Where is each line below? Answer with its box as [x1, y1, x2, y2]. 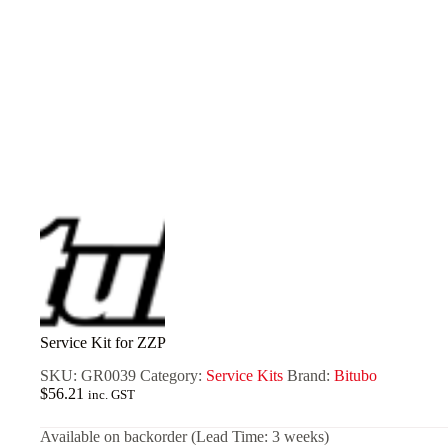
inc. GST [88, 387, 135, 402]
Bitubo [334, 366, 377, 384]
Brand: [287, 366, 334, 384]
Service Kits [206, 366, 283, 384]
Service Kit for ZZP [40, 333, 166, 351]
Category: [140, 366, 206, 384]
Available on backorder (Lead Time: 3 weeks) [40, 427, 329, 445]
